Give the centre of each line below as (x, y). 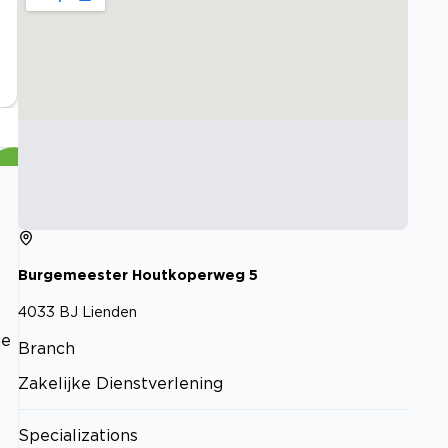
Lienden (109, 311)
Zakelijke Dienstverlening (120, 382)
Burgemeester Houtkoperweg (131, 275)
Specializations (78, 434)
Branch (46, 347)
